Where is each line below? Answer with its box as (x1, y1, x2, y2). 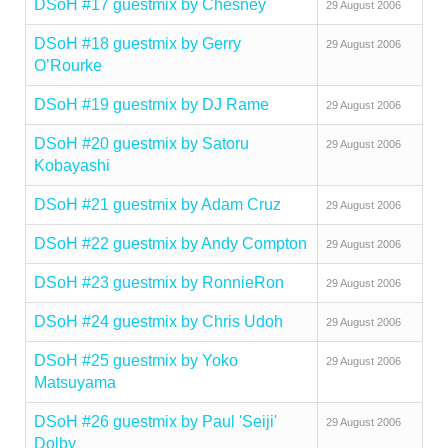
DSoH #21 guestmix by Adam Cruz (34, 196, 281, 213)
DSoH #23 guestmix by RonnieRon (34, 274, 284, 291)
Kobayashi (34, 157, 110, 174)
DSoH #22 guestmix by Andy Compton (34, 235, 307, 252)
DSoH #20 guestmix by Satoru (34, 135, 249, 152)
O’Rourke (34, 57, 102, 74)
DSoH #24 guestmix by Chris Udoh (34, 313, 283, 330)
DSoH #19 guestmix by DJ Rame (34, 96, 269, 113)
